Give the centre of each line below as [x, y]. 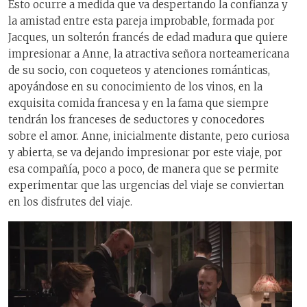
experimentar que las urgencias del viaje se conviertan [146, 185]
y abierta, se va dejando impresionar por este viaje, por [145, 152]
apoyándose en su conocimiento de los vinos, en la [135, 86]
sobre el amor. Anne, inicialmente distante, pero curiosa [149, 136]
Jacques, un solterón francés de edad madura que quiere [148, 37]
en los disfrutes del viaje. [70, 201]
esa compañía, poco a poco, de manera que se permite [144, 169]
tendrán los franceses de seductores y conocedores [136, 119]
